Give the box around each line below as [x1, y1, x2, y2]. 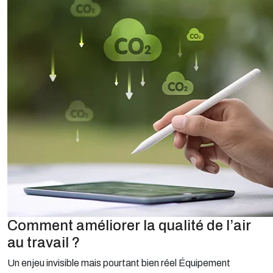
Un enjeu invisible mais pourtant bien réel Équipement [7, 258, 230, 268]
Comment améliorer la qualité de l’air [7, 218, 251, 233]
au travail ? [7, 235, 80, 250]
